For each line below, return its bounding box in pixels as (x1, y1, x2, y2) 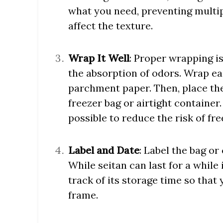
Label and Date (68, 144, 139, 157)
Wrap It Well (68, 52, 129, 65)
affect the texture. (68, 19, 153, 32)
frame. (68, 189, 98, 202)
